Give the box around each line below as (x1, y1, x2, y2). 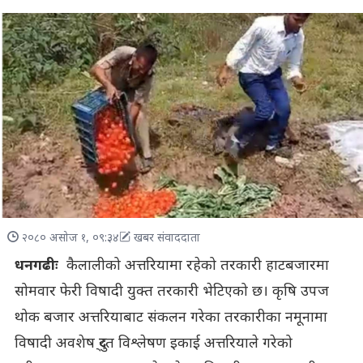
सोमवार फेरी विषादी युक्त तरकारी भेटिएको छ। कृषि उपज (14, 282, 329, 301)
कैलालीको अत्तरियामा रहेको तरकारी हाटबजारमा (58, 256, 329, 275)
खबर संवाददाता (133, 230, 200, 246)
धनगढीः (14, 256, 58, 275)
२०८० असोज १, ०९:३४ (21, 230, 119, 246)
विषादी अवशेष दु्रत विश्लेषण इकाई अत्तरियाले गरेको (14, 334, 293, 353)
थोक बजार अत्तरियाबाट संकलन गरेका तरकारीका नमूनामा (14, 308, 327, 327)
